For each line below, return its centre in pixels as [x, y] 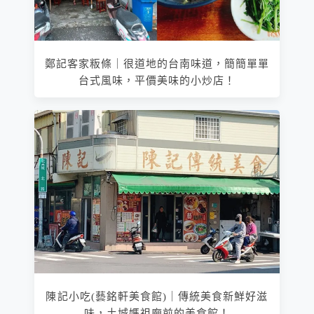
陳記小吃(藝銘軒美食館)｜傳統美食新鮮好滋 [157, 297]
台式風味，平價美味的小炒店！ [157, 81]
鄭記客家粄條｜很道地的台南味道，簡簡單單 [157, 64]
